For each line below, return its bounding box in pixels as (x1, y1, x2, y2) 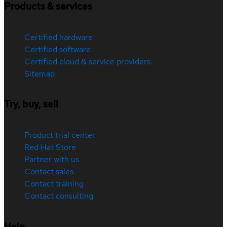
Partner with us (24, 154, 79, 165)
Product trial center (24, 130, 95, 141)
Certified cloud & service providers (24, 56, 150, 67)
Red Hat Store (24, 142, 76, 153)
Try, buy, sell (4, 98, 58, 111)
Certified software (24, 44, 91, 55)
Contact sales (24, 166, 73, 177)
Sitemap (24, 68, 55, 79)
